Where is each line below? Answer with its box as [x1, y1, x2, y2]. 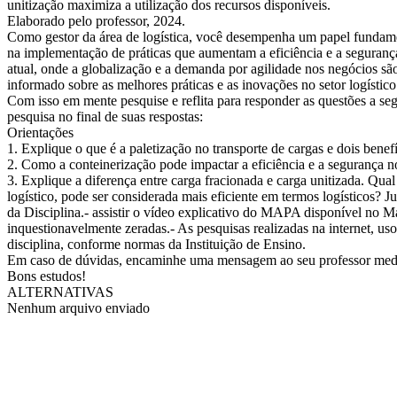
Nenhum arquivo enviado [7, 300, 150, 315]
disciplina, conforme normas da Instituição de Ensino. [7, 237, 306, 252]
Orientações [7, 125, 74, 140]
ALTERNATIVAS [7, 284, 113, 300]
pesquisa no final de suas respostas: [7, 109, 203, 124]
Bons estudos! [7, 269, 86, 284]
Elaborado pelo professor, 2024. [7, 13, 185, 28]
